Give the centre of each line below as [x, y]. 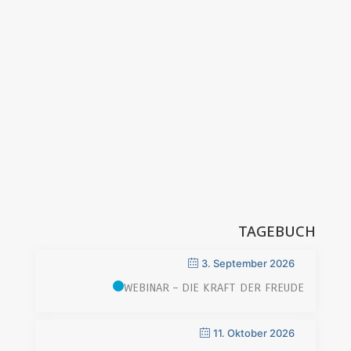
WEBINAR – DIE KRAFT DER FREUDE [214, 288]
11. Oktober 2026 [254, 333]
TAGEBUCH [277, 231]
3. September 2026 [248, 263]
